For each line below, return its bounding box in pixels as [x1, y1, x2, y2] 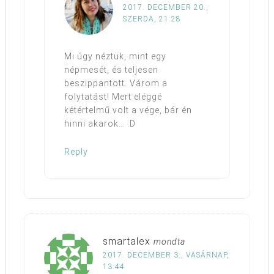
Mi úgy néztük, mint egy [64, 51, 166, 61]
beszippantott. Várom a [64, 78, 168, 88]
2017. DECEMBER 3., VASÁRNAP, [103, 250, 229, 259]
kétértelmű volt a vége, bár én [64, 105, 192, 115]
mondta [154, 236, 185, 246]
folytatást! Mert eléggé [64, 91, 162, 102]
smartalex [103, 235, 150, 247]
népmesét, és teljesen [64, 64, 158, 75]
